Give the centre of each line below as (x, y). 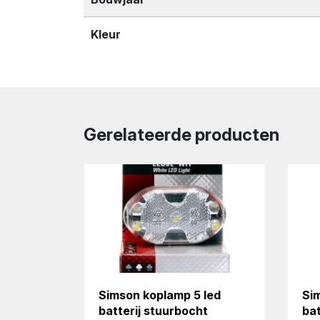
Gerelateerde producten (181, 134)
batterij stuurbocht (153, 310)
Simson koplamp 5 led (159, 295)
